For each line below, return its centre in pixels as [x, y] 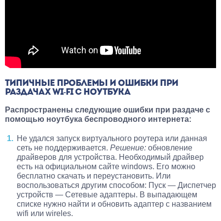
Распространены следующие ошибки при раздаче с [108, 110]
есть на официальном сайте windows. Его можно [106, 167]
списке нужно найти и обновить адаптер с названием [114, 204]
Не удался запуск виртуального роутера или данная [112, 139]
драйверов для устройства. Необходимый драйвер [110, 157]
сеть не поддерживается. [63, 148]
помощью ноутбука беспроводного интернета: [98, 119]
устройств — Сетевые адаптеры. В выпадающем [107, 195]
